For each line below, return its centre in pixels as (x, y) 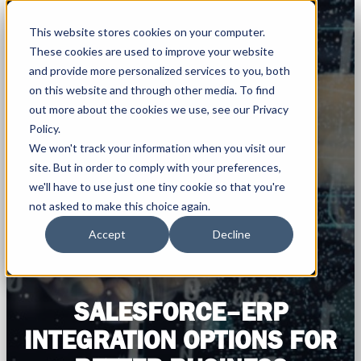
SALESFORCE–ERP (180, 312)
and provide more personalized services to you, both (160, 71)
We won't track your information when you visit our (157, 148)
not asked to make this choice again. (120, 206)
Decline (231, 234)
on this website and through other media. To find (152, 90)
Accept (107, 234)
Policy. (45, 129)
